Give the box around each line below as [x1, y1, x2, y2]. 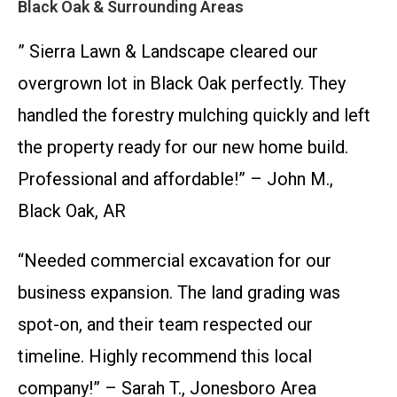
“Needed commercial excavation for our [18, 250, 331, 272]
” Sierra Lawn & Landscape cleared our [18, 41, 318, 63]
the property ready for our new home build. [18, 136, 348, 159]
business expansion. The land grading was [18, 282, 340, 304]
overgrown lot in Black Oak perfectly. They [18, 73, 346, 95]
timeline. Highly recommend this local [18, 346, 312, 368]
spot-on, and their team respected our [18, 314, 313, 336]
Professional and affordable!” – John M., [18, 168, 333, 191]
